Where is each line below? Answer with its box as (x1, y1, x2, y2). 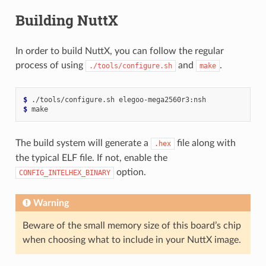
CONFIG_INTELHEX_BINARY (18, 168, 110, 177)
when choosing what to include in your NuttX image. (22, 235, 241, 245)
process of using (15, 60, 85, 70)
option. (113, 167, 146, 177)
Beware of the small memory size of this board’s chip (22, 220, 241, 230)
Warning (33, 198, 69, 208)
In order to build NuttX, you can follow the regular (15, 46, 224, 56)
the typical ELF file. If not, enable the (15, 153, 167, 163)
